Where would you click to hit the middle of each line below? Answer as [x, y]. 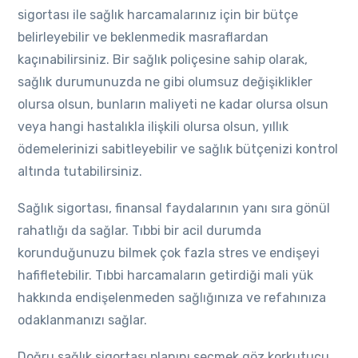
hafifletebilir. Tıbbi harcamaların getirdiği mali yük [166, 275]
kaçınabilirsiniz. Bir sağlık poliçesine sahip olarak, [163, 60]
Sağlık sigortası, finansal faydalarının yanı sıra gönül [174, 208]
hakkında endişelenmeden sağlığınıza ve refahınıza [172, 298]
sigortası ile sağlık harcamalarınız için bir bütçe [158, 15]
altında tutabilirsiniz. [80, 171]
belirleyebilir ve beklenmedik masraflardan [143, 37]
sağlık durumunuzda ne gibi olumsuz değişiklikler [165, 82]
